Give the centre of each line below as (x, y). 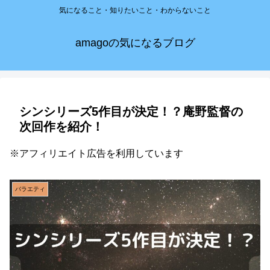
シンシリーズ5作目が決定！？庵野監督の (131, 112)
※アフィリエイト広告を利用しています (96, 154)
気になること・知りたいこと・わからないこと (135, 11)
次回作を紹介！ (61, 127)
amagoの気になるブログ (135, 43)
